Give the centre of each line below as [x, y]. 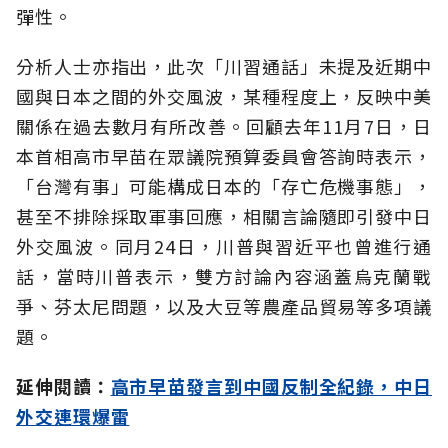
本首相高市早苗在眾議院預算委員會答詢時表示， [224, 156]
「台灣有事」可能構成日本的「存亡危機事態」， [224, 186]
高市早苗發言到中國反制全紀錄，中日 [271, 386]
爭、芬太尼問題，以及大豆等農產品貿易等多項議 [224, 306]
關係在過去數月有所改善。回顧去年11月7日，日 [224, 126]
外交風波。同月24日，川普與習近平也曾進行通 [224, 246]
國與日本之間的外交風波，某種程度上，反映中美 [224, 96]
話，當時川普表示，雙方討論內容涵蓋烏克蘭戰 [224, 276]
